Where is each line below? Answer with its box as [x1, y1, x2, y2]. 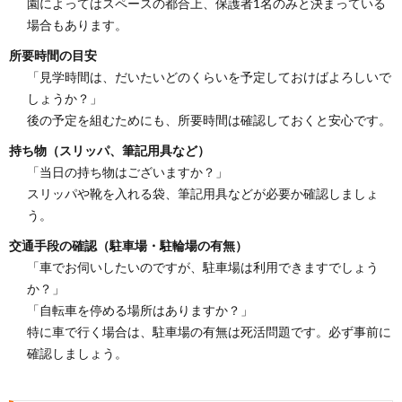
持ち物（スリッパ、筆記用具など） [9, 142, 210, 158]
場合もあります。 [27, 16, 127, 32]
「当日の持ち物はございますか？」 [27, 163, 228, 179]
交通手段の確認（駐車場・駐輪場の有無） [9, 237, 248, 253]
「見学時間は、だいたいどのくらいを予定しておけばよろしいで [27, 68, 391, 84]
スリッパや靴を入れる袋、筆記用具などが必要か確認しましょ [27, 185, 379, 201]
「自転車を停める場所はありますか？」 [27, 301, 253, 318]
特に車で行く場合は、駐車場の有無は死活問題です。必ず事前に [27, 323, 391, 339]
